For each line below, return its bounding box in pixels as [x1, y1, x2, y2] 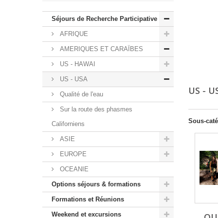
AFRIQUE [58, 30, 88, 38]
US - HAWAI [58, 60, 95, 68]
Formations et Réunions [52, 196, 124, 203]
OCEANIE [58, 165, 89, 173]
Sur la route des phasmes [58, 106, 132, 113]
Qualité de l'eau [58, 91, 103, 98]
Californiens [52, 120, 85, 128]
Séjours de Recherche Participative [52, 15, 157, 23]
